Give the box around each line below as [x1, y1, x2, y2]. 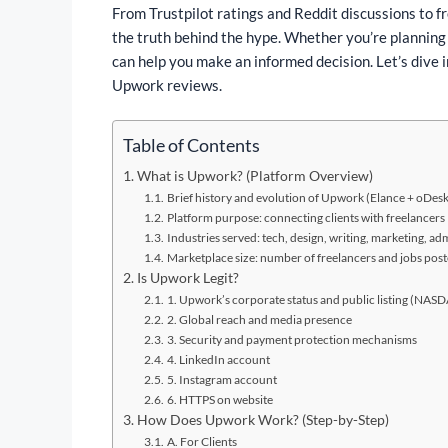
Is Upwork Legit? [136, 269, 239, 286]
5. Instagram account [166, 371, 279, 387]
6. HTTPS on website [166, 391, 275, 407]
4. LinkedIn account [166, 351, 270, 367]
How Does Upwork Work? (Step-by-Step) [136, 411, 389, 428]
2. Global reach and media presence [166, 311, 352, 327]
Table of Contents [123, 133, 260, 156]
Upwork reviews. [112, 76, 222, 94]
